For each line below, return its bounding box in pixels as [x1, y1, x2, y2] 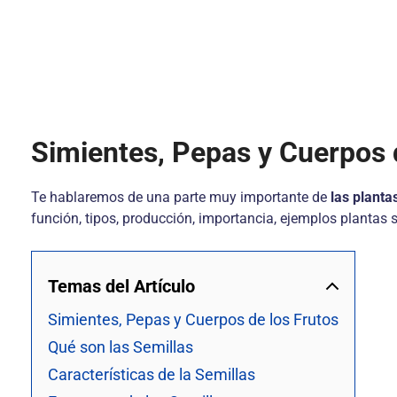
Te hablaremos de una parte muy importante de [31, 189, 331, 206]
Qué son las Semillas [48, 338, 193, 356]
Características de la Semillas [48, 365, 255, 384]
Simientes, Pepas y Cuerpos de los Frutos [48, 310, 339, 329]
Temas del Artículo [48, 276, 195, 297]
